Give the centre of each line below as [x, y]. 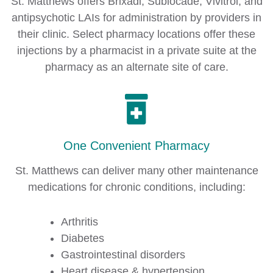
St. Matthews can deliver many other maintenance [136, 171]
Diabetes [83, 238]
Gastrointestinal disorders [123, 255]
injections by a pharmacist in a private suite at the [136, 51]
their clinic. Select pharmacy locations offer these [136, 34]
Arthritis [80, 222]
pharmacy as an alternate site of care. [136, 67]
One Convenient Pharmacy [136, 146]
